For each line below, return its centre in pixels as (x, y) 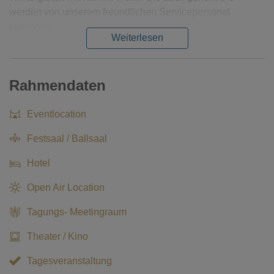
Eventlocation (57, 114)
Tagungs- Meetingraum (77, 212)
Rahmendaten (57, 85)
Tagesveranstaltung (70, 261)
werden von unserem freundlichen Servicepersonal (120, 12)
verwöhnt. (30, 26)
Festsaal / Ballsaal (67, 138)
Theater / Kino (58, 236)
